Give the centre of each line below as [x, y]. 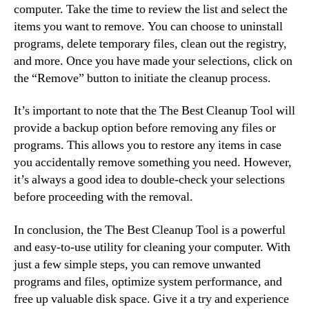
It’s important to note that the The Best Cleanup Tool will [154, 111]
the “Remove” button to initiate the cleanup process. [142, 78]
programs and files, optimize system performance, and [148, 281]
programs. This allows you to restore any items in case [148, 145]
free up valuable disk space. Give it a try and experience [151, 299]
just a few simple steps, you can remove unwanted [137, 264]
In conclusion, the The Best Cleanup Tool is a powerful [150, 230]
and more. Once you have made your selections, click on [153, 61]
